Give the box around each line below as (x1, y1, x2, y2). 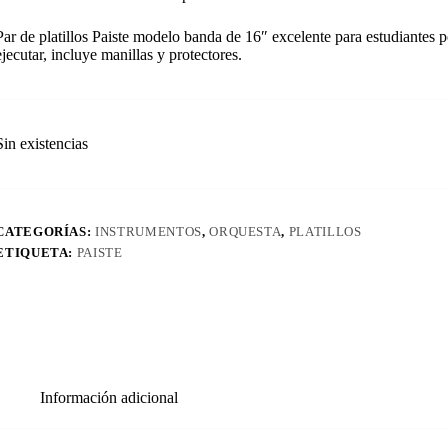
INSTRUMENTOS (95, 224, 202, 240)
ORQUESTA (209, 224, 282, 240)
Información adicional (40, 389, 178, 407)
